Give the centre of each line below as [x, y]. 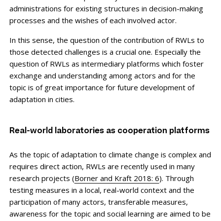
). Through [176, 178]
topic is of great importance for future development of [102, 87]
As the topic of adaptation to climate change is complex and [110, 154]
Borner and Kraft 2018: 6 [117, 178]
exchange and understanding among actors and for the [102, 75]
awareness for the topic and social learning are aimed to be [110, 213]
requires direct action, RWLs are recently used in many [102, 166]
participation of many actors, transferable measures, [98, 202]
